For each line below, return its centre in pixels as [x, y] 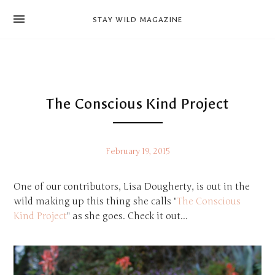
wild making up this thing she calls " [95, 201]
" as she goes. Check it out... [128, 216]
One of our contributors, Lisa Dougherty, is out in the [132, 186]
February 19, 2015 [137, 152]
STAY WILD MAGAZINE [137, 20]
